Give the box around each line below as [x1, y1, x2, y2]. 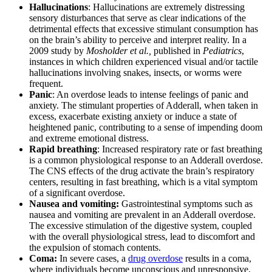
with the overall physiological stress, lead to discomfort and [29, 231, 255, 242]
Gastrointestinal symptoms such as [119, 198, 253, 209]
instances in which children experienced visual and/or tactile [29, 56, 258, 67]
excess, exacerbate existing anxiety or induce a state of [29, 110, 237, 121]
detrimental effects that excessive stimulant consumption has [29, 23, 258, 34]
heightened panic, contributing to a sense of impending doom [29, 121, 262, 132]
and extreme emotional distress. [29, 132, 149, 143]
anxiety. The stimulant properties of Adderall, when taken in [29, 100, 258, 110]
